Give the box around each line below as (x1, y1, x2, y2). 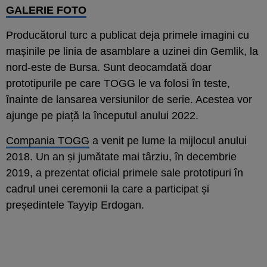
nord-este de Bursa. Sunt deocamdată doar (6, 61, 212, 73)
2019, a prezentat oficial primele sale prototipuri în (6, 166, 243, 179)
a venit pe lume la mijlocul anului (89, 134, 247, 147)
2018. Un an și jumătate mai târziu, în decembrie (6, 150, 237, 163)
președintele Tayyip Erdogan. (6, 198, 144, 211)
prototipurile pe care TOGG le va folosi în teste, (6, 77, 230, 89)
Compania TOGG (6, 134, 89, 147)
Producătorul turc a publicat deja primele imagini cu (6, 29, 249, 41)
